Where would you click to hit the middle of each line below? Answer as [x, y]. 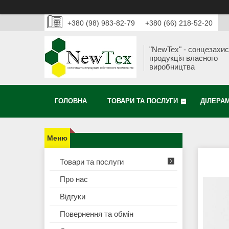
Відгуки [73, 197]
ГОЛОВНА [71, 101]
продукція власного [184, 58]
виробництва [172, 67]
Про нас [74, 179]
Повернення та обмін [97, 214]
